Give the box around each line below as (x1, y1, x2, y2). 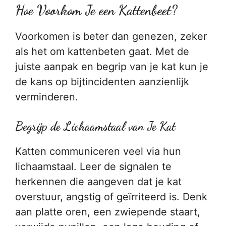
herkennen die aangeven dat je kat (15, 176, 182, 188)
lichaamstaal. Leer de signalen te (15, 160, 172, 173)
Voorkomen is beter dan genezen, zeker (15, 30, 207, 42)
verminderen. (15, 91, 78, 103)
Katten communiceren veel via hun (15, 145, 181, 157)
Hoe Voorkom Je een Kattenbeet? (15, 2, 177, 19)
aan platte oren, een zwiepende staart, (15, 206, 200, 218)
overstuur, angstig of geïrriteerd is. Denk (15, 191, 207, 203)
